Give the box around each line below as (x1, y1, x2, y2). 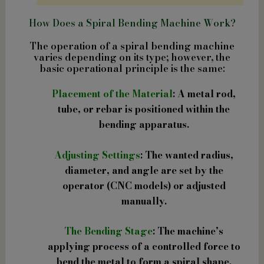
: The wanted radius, (140, 147, 233, 162)
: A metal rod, (173, 87, 236, 101)
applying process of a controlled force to (47, 239, 240, 254)
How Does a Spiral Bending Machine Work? (28, 16, 236, 31)
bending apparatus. (98, 117, 189, 132)
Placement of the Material (52, 87, 173, 101)
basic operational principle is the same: (39, 61, 225, 76)
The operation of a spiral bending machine (29, 39, 235, 54)
